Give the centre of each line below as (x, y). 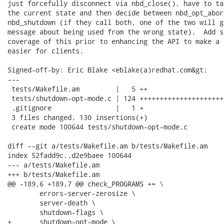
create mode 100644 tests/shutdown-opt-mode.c (97, 127)
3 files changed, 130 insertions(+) (77, 117)
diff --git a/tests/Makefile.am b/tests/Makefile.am (107, 146)
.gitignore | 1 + (75, 108)
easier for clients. (45, 51)
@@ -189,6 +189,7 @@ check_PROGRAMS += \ (85, 184)
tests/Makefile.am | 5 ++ (77, 89)
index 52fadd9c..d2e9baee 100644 (69, 155)
